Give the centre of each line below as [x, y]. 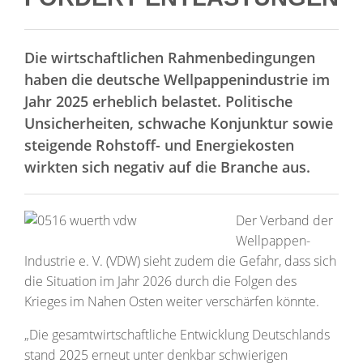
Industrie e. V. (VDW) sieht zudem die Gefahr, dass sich [180, 261]
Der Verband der [284, 220]
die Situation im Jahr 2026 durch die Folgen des [160, 281]
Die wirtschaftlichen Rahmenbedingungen [170, 57]
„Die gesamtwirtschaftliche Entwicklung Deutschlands [177, 334]
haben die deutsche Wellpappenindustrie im [177, 79]
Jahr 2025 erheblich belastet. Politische [158, 100]
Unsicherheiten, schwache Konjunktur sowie [179, 122]
